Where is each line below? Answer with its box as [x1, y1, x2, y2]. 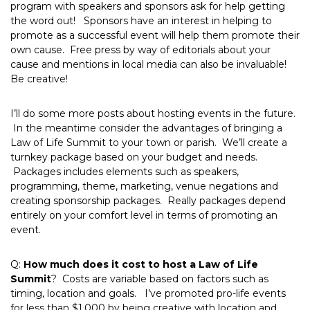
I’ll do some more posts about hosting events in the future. [10, 107, 295, 120]
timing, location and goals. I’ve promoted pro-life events [10, 286, 286, 300]
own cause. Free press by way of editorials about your [10, 44, 271, 57]
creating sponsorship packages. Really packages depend [10, 194, 286, 207]
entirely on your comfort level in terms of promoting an [10, 208, 277, 221]
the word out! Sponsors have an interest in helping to [10, 15, 272, 28]
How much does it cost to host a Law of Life [24, 257, 258, 271]
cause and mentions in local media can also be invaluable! [10, 58, 292, 71]
